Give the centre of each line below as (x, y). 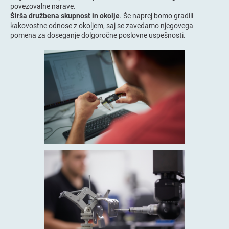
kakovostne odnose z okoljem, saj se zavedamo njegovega (102, 25)
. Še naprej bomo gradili (156, 15)
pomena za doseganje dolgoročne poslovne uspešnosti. (98, 35)
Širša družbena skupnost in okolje (65, 15)
